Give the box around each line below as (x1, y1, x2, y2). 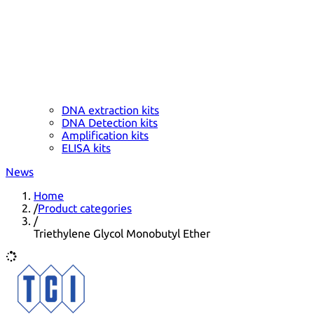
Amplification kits (62, 128, 149, 142)
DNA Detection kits (62, 116, 158, 129)
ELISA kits (62, 141, 111, 154)
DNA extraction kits (62, 103, 159, 116)
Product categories (38, 201, 132, 214)
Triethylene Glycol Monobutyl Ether (34, 226, 210, 240)
